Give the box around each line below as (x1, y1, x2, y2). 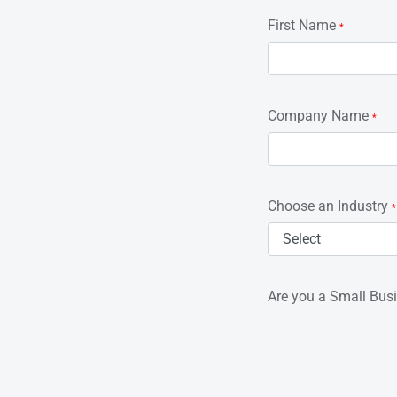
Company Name (268, 106, 372, 124)
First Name (268, 16, 339, 34)
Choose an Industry (268, 197, 392, 214)
